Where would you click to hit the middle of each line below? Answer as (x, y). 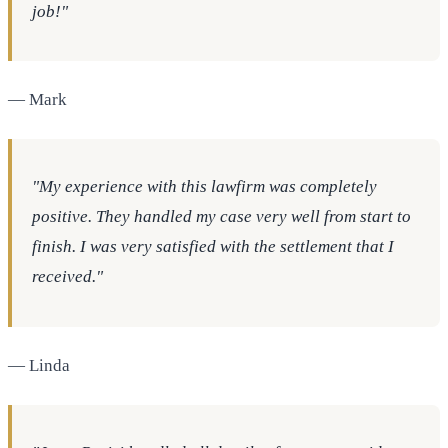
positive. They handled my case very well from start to (221, 217)
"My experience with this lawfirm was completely (204, 187)
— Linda (39, 365)
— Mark (37, 100)
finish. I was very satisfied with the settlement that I (213, 247)
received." (67, 277)
